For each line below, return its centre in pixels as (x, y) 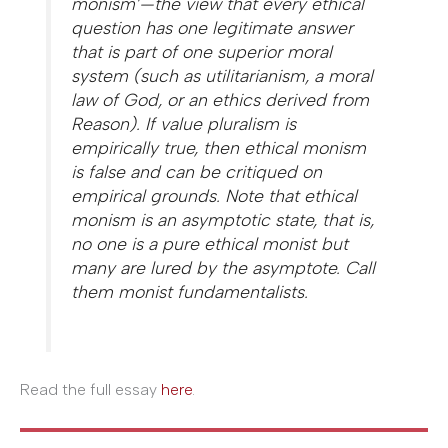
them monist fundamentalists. (190, 291)
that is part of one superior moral (202, 51)
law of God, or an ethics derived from (220, 99)
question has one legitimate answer (212, 27)
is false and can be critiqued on (197, 171)
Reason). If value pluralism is (184, 123)
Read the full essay (90, 390)
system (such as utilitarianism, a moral (222, 75)
